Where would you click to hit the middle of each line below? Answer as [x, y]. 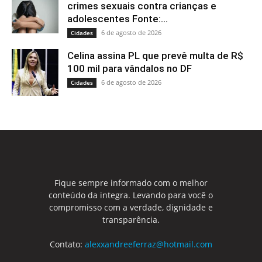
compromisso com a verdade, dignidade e [131, 208]
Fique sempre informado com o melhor [131, 183]
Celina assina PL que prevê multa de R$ [155, 56]
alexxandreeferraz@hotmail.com [148, 244]
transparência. [131, 220]
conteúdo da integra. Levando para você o [131, 195]
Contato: [67, 244]
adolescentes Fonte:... [118, 19]
